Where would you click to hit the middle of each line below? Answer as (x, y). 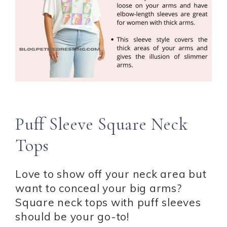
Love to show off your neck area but (111, 174)
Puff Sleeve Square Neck (102, 124)
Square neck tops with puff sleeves (108, 202)
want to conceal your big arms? (99, 188)
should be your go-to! (72, 216)
